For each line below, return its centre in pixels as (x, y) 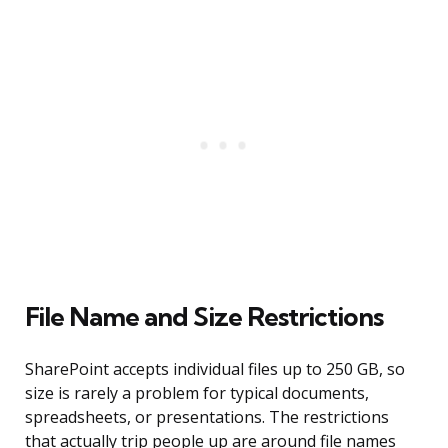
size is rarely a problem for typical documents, (197, 393)
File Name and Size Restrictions (204, 317)
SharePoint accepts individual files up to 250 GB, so (215, 369)
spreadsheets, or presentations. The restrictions (207, 417)
